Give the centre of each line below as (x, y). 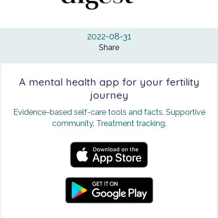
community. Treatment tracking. (109, 124)
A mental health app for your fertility (109, 82)
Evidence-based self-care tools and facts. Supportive (109, 112)
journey (109, 95)
